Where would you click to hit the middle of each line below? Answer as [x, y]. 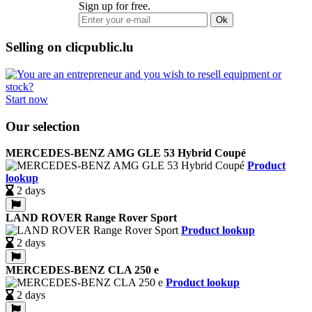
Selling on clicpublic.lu [70, 47]
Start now [27, 99]
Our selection [43, 126]
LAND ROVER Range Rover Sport [91, 218]
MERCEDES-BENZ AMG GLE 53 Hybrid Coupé [126, 153]
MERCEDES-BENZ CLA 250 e [82, 270]
